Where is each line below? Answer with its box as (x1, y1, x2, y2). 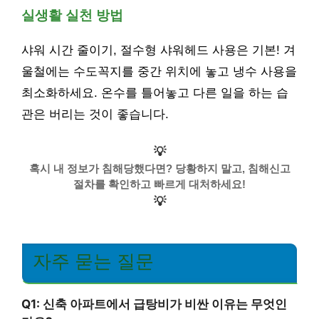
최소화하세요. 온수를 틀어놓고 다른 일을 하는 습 (21, 85, 288, 100)
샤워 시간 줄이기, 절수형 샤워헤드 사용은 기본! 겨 (21, 43, 296, 57)
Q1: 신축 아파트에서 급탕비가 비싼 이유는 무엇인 (21, 296, 287, 311)
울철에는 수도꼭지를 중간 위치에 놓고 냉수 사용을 (21, 64, 297, 78)
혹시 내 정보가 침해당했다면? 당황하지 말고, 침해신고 (28, 162, 291, 175)
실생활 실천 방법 (21, 7, 123, 23)
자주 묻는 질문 (33, 251, 154, 272)
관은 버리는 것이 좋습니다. (21, 107, 169, 121)
